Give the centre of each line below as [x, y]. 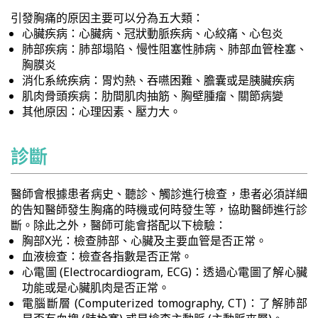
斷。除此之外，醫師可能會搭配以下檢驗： [119, 225]
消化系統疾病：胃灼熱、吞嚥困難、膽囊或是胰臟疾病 [158, 80]
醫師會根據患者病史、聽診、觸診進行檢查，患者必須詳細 [159, 194]
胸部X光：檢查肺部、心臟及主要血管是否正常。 [144, 241]
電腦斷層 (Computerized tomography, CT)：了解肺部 [165, 303]
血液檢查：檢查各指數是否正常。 [107, 256]
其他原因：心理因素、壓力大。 [102, 111]
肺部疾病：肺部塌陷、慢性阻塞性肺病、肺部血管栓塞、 [165, 49]
